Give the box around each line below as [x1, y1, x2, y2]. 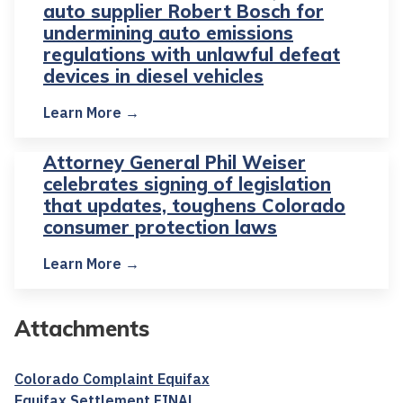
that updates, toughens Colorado [43, 194, 345, 218]
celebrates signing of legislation [43, 173, 331, 196]
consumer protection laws [43, 216, 277, 239]
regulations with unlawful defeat [43, 43, 340, 67]
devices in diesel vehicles [43, 65, 264, 88]
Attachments [14, 315, 149, 343]
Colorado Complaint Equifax [14, 370, 210, 389]
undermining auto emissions [43, 22, 293, 45]
